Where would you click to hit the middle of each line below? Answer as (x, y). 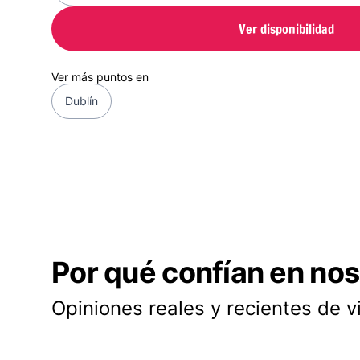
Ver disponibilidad (286, 29)
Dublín (82, 101)
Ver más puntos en (100, 77)
